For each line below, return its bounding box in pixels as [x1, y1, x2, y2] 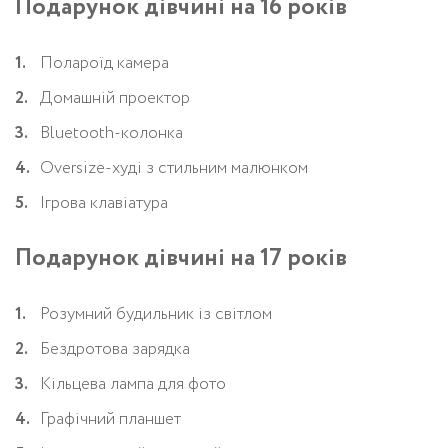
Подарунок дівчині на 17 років [15, 240, 347, 276]
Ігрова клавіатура [40, 190, 168, 216]
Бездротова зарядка [40, 336, 190, 362]
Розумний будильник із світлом [40, 301, 272, 327]
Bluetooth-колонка [40, 120, 183, 146]
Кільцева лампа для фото [40, 371, 226, 397]
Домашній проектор [40, 85, 190, 111]
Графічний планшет [40, 406, 181, 432]
